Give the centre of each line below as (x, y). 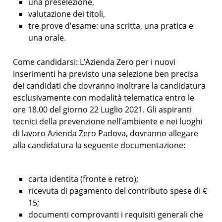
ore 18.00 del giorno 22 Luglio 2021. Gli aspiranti (103, 110)
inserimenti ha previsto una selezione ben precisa (106, 74)
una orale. (47, 37)
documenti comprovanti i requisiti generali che (115, 215)
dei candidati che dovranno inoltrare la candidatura (110, 86)
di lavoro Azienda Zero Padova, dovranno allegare (106, 134)
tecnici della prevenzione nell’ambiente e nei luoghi (108, 122)
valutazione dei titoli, (66, 14)
